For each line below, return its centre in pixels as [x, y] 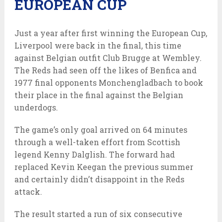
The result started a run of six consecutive [98, 214]
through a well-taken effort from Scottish [97, 142]
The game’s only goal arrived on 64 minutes [101, 129]
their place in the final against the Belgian [99, 95]
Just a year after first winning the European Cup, [111, 33]
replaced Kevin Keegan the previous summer [104, 166]
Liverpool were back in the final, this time [98, 45]
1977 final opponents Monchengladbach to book [109, 82]
